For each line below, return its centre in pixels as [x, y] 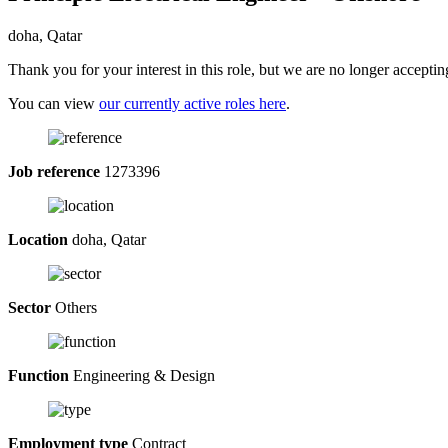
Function [38, 375]
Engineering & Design [142, 375]
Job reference [54, 171]
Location [38, 239]
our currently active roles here [192, 103]
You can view [53, 103]
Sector [29, 307]
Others [74, 307]
